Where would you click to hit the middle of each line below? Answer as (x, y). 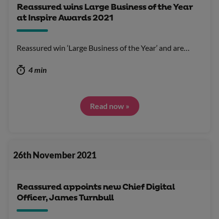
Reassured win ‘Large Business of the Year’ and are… (103, 48)
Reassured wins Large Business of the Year (105, 8)
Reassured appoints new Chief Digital (96, 187)
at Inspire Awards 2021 (65, 18)
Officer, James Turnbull (65, 198)
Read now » (109, 106)
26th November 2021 (55, 155)
